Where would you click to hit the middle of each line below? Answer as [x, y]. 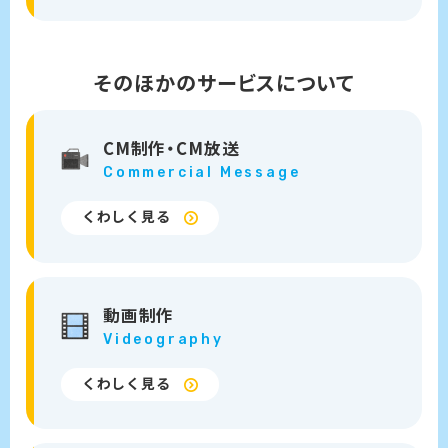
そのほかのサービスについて [224, 83]
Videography [163, 339]
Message [260, 173]
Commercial [161, 173]
